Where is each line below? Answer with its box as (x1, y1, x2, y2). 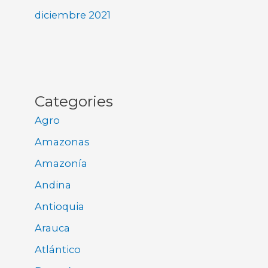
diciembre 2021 (35, 9, 111, 22)
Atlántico (35, 243, 81, 256)
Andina (35, 178, 72, 191)
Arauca (35, 222, 71, 234)
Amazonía (35, 157, 88, 169)
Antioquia (35, 200, 85, 213)
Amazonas (35, 135, 90, 148)
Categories (35, 92, 114, 110)
